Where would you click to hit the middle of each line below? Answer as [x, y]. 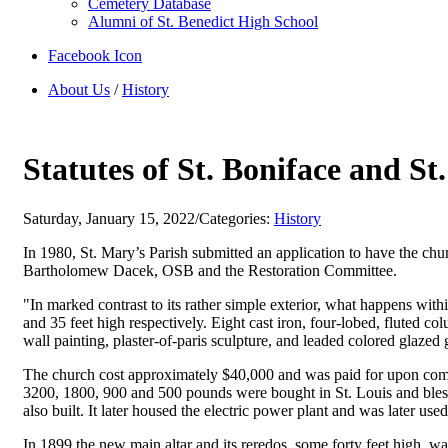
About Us [79, 89]
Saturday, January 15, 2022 [109, 218]
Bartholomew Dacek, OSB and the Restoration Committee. [212, 270]
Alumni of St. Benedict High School [203, 21]
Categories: [236, 218]
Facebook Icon [95, 55]
